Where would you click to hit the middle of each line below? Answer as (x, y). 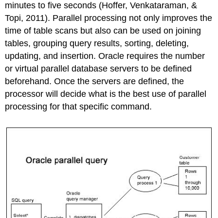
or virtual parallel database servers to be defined (99, 68)
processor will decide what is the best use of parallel (106, 94)
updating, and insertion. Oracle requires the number (105, 56)
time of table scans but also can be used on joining (103, 30)
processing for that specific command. (80, 106)
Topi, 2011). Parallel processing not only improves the (109, 18)
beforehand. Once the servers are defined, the (95, 81)
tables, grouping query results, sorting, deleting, (97, 43)
